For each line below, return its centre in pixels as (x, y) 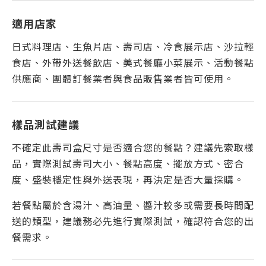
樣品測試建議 (46, 124)
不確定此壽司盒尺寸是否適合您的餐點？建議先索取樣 (133, 147)
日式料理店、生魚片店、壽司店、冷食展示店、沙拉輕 (133, 46)
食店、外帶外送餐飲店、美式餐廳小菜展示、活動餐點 (133, 62)
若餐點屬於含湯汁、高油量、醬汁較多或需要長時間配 (133, 205)
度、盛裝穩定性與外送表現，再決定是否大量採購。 (128, 179)
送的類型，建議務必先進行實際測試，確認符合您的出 (133, 221)
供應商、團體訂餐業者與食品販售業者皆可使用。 (123, 78)
